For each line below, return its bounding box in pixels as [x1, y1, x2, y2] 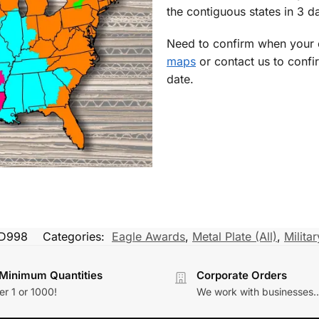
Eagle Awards [112, 229, 185, 244]
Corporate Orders [197, 268, 287, 283]
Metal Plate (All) [192, 229, 277, 244]
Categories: [43, 229, 108, 244]
